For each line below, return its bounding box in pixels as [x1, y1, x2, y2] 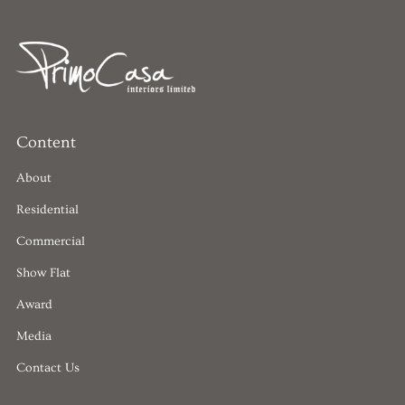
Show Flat [15, 265, 71, 280]
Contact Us [15, 360, 80, 375]
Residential [15, 202, 79, 217]
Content [15, 133, 76, 153]
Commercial [15, 233, 85, 249]
